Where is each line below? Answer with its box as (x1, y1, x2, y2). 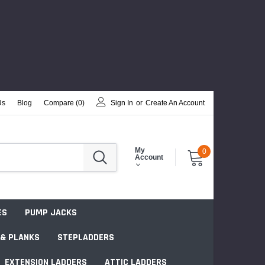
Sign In (111, 98, 133, 107)
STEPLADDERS (57, 231, 114, 244)
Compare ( (44, 98, 79, 107)
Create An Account (146, 98, 205, 107)
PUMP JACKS (25, 206, 77, 219)
